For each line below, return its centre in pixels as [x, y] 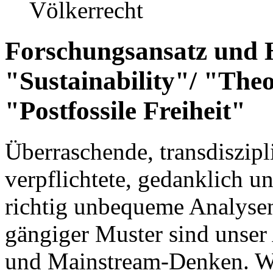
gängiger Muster [84, 233]
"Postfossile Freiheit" [125, 110]
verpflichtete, [71, 179]
